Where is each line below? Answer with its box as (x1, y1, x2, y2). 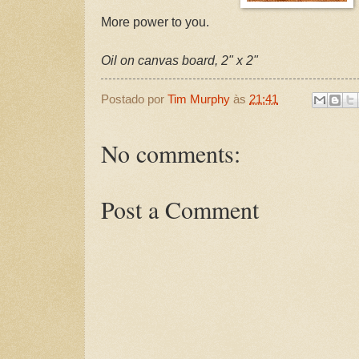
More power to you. (101, 14, 209, 29)
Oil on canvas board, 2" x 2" (101, 53, 258, 67)
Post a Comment (101, 193, 259, 226)
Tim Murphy (167, 92, 230, 107)
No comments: (101, 137, 240, 170)
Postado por (101, 92, 167, 107)
